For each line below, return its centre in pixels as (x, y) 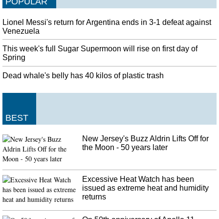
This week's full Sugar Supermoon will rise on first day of (100, 49)
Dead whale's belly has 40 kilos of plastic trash (83, 76)
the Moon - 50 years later (125, 147)
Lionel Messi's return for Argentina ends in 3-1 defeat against (107, 22)
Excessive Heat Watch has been (138, 179)
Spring (14, 58)
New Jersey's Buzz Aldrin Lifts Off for (146, 138)
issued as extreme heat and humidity (146, 188)
